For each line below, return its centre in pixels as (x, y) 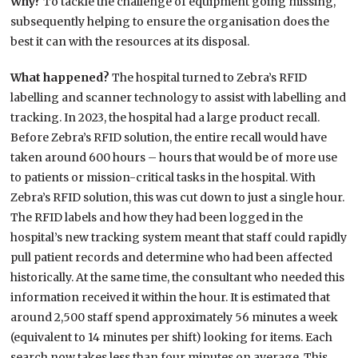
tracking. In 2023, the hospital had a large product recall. (165, 118)
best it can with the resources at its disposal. (130, 42)
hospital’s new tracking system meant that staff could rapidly (179, 238)
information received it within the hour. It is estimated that (171, 298)
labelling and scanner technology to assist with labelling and (179, 98)
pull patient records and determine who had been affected (172, 258)
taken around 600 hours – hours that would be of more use (174, 158)
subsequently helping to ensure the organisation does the (170, 22)
